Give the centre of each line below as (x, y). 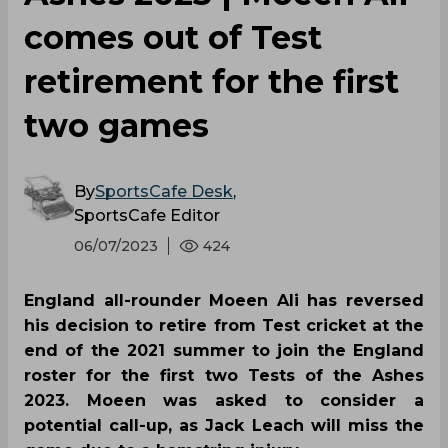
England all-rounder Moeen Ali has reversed (224, 300)
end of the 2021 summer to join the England (224, 350)
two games (116, 125)
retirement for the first (211, 81)
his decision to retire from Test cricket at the (224, 325)
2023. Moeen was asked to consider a (224, 400)
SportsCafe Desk (164, 191)
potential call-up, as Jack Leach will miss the (224, 425)
